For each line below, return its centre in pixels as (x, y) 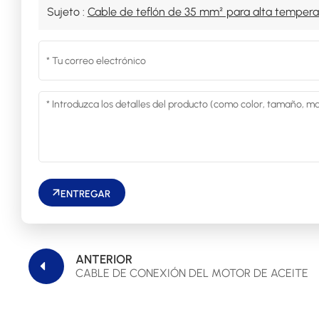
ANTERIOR (104, 259)
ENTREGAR (86, 194)
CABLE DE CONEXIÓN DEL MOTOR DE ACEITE (192, 273)
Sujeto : (67, 12)
